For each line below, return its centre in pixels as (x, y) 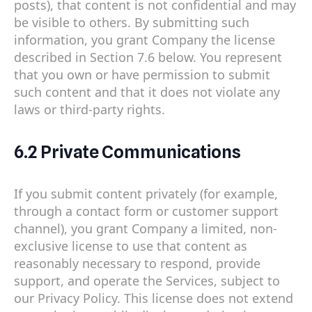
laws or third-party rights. (89, 109)
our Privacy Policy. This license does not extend (154, 298)
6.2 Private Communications (127, 152)
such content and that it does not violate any (147, 92)
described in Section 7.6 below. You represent (148, 57)
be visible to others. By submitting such (132, 22)
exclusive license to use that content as (131, 246)
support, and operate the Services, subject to (147, 281)
